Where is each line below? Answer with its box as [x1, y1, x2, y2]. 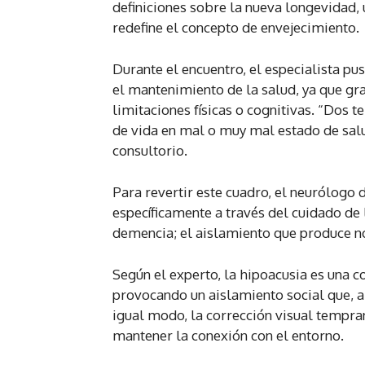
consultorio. [112, 142, 187, 160]
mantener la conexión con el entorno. [112, 327, 344, 345]
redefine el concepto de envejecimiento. [112, 19, 359, 37]
